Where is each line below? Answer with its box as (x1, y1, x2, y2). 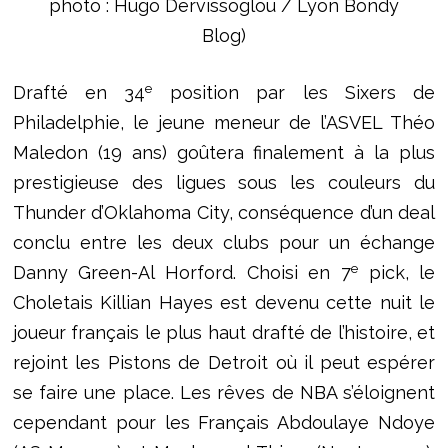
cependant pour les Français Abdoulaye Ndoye (12, 412, 436, 434)
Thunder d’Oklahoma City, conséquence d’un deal (12, 202, 436, 224)
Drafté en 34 (12, 82, 146, 104)
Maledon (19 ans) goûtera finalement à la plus (12, 142, 436, 164)
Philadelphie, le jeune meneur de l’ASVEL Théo (12, 112, 436, 134)
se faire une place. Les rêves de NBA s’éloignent (12, 382, 436, 404)
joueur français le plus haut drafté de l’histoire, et (12, 322, 436, 344)
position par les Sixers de (152, 82, 436, 104)
